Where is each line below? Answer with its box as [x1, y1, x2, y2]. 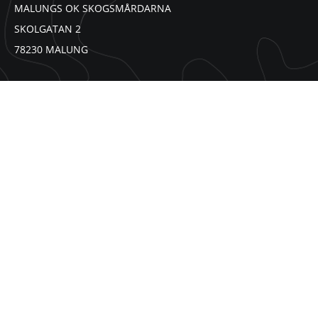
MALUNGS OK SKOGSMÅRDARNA [14, 1, 171, 16]
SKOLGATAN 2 [14, 22, 81, 36]
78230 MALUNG [14, 43, 88, 57]
